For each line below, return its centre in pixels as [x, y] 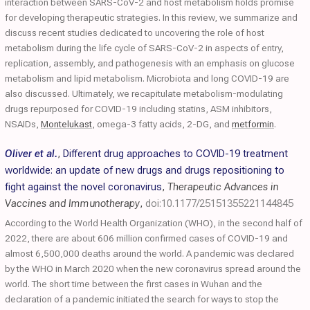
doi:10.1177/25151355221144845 [219, 203]
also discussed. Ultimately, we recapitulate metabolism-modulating [144, 93]
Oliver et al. [31, 154]
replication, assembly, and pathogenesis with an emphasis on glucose [150, 63]
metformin [253, 124]
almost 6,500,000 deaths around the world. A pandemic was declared [149, 253]
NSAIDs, [23, 124]
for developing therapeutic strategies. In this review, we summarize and [151, 17]
